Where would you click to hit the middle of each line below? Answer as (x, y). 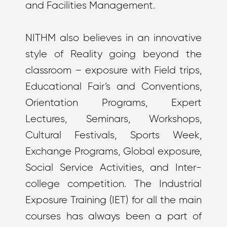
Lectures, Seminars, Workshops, (113, 119)
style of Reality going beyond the (113, 54)
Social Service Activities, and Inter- (113, 168)
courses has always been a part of (113, 217)
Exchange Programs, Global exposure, (113, 152)
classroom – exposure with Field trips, (113, 71)
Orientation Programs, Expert (113, 103)
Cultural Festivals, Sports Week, (113, 136)
